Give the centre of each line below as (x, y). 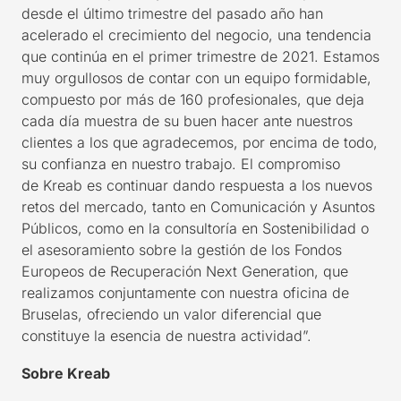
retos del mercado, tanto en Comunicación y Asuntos (198, 207)
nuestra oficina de (287, 293)
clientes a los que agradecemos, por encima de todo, (200, 142)
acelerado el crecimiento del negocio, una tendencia (196, 35)
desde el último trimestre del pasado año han (172, 13)
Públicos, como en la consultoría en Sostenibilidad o (195, 228)
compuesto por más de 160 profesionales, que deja (193, 99)
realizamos (60, 293)
